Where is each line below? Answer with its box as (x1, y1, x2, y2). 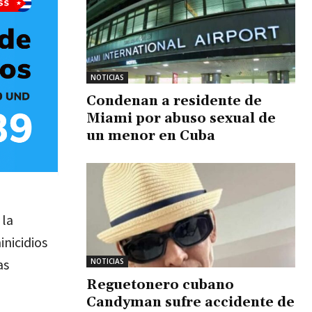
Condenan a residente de (86, 92, 262, 109)
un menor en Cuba (86, 127, 215, 144)
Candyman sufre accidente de (86, 293, 295, 311)
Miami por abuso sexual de (86, 109, 276, 127)
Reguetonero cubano (86, 276, 234, 293)
